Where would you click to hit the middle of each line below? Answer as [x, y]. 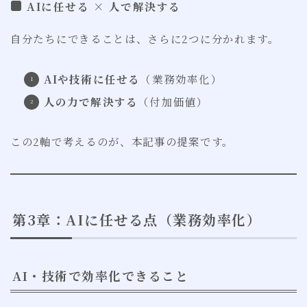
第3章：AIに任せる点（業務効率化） [137, 219]
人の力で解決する [91, 102]
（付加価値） [173, 102]
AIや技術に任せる [92, 79]
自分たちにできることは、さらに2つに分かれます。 [145, 39]
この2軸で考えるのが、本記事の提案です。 [122, 142]
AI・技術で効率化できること [100, 276]
